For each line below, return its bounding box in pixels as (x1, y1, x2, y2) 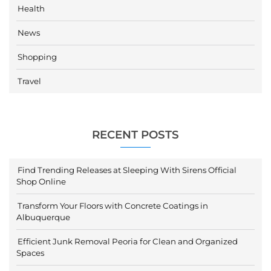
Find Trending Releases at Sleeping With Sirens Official (18, 165, 237, 175)
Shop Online (16, 177, 66, 187)
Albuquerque (16, 212, 70, 223)
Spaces (16, 248, 44, 258)
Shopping (18, 52, 57, 62)
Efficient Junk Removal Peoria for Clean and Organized (18, 237, 238, 247)
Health (18, 4, 45, 14)
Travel (18, 76, 41, 87)
